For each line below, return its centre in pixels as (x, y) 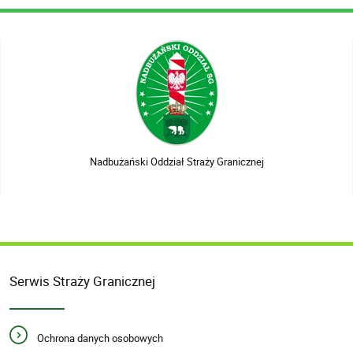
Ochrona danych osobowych (100, 338)
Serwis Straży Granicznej (82, 281)
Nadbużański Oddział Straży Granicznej (176, 162)
